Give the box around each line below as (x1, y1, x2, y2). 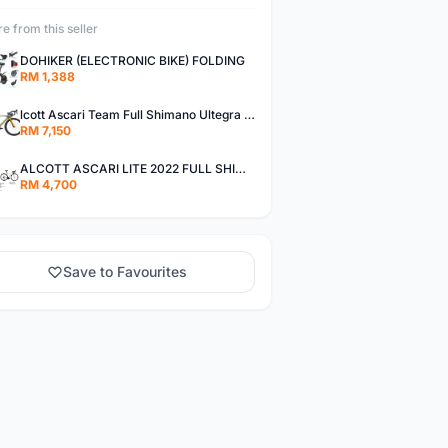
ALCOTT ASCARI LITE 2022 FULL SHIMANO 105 (234, 161, 246, 176)
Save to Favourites (63, 263, 188, 280)
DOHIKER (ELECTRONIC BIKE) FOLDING (19, 53, 245, 68)
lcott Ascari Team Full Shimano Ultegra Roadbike (243, 107, 255, 122)
